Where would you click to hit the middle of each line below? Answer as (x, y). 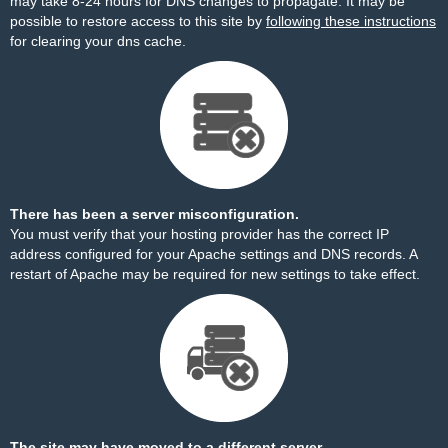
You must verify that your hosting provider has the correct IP (199, 234)
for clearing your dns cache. (98, 41)
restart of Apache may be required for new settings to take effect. (215, 274)
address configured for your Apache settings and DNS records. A (213, 254)
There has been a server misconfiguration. (154, 214)
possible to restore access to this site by (138, 21)
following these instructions (351, 21)
